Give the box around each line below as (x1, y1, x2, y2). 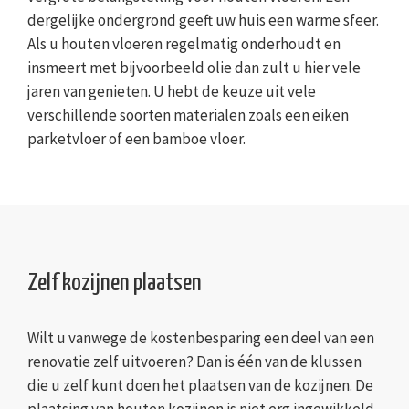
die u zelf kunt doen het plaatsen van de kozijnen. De (27, 374, 373, 395)
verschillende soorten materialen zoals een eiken (27, 104, 349, 125)
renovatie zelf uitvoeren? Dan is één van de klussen (27, 351, 362, 372)
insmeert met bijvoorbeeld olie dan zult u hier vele (27, 57, 361, 78)
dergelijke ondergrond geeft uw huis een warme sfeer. (27, 9, 379, 30)
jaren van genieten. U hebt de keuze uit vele (27, 80, 316, 101)
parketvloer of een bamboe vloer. (27, 128, 246, 149)
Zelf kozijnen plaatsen (27, 270, 202, 296)
